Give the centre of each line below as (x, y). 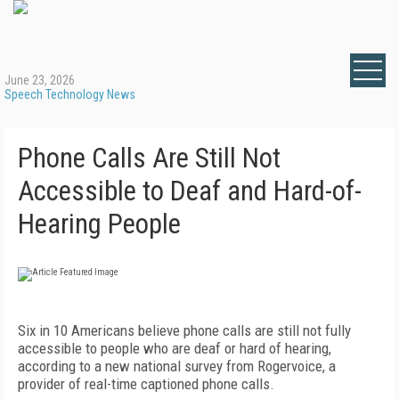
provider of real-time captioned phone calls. (146, 384)
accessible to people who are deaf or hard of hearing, (175, 348)
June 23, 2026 (40, 80)
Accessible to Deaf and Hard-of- (190, 191)
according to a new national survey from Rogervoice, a (177, 366)
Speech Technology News (70, 94)
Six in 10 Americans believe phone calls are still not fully (184, 330)
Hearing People (99, 224)
